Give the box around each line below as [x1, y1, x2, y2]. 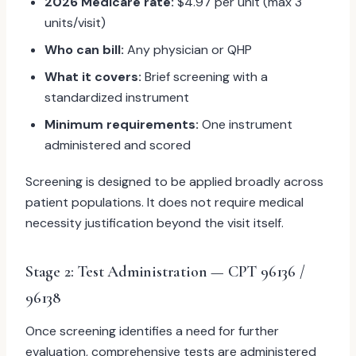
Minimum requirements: [44, 116, 199, 133]
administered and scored [44, 137, 191, 153]
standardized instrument [44, 89, 189, 106]
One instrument [199, 116, 292, 133]
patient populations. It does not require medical [25, 194, 304, 211]
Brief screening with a [141, 68, 268, 85]
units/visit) [44, 14, 106, 31]
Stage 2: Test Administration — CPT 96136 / [25, 262, 305, 281]
